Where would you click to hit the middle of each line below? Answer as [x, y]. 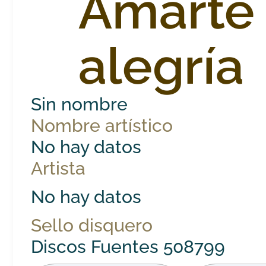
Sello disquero [92, 225]
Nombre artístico [102, 125]
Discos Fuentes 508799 [128, 246]
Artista [58, 168]
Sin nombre [80, 104]
